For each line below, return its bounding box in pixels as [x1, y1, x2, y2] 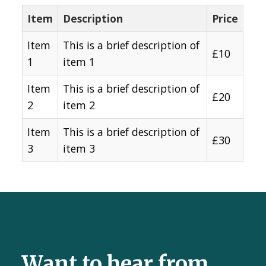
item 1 [63, 55, 96, 69]
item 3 [63, 141, 96, 156]
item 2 [63, 98, 96, 112]
